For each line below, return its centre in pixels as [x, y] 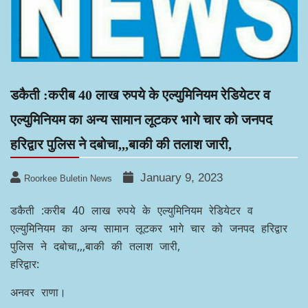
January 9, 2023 [181, 178]
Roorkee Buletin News [68, 179]
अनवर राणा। [38, 293]
